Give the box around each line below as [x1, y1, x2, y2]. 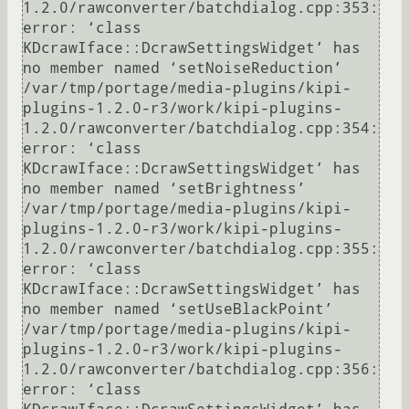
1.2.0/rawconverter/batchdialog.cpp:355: [23, 240, 379, 258]
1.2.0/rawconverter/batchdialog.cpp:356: [23, 361, 379, 379]
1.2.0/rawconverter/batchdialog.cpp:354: [23, 120, 379, 138]
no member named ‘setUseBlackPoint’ [23, 300, 333, 319]
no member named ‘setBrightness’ [23, 180, 306, 198]
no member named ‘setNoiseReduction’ [23, 59, 342, 78]
